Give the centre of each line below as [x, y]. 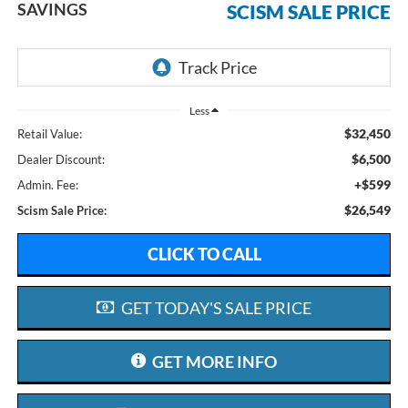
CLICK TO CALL [204, 255]
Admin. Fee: [47, 185]
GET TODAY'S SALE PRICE [215, 308]
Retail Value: [49, 134]
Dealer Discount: [61, 160]
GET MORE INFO [213, 362]
